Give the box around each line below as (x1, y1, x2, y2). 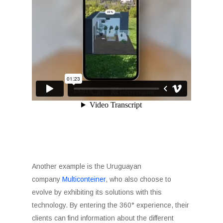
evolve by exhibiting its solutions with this (32, 188, 162, 196)
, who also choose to (106, 175, 172, 183)
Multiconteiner (62, 175, 106, 183)
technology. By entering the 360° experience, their (32, 201, 190, 209)
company (32, 175, 63, 183)
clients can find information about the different (32, 214, 174, 222)
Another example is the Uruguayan (32, 162, 142, 170)
